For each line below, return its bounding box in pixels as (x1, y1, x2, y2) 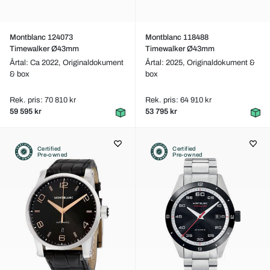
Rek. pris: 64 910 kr (145, 96, 212, 104)
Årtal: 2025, (145, 58, 187, 67)
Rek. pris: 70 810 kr (10, 96, 76, 104)
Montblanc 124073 (10, 33, 73, 42)
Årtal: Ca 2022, (10, 58, 63, 67)
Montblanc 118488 (145, 33, 209, 42)
